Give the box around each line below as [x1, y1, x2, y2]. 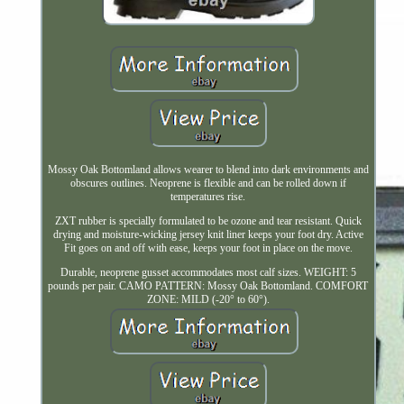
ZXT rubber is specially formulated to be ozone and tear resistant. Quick [54, 214, 362, 227]
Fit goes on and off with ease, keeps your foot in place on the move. [63, 241, 353, 254]
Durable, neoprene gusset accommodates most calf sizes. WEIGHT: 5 [60, 265, 356, 279]
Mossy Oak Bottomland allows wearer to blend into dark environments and [47, 162, 369, 176]
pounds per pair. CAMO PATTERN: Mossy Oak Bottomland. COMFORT [48, 279, 369, 292]
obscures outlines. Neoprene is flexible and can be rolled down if [69, 176, 346, 189]
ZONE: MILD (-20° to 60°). [146, 292, 270, 306]
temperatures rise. [170, 189, 246, 203]
